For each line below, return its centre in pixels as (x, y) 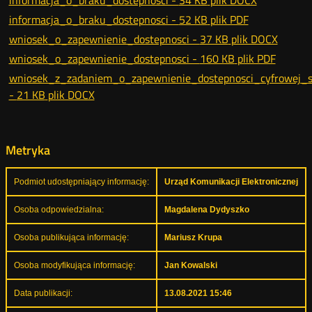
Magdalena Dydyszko (206, 210)
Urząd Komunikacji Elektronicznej (231, 182)
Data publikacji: (43, 294)
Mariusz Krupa (193, 238)
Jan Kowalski (190, 266)
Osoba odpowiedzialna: (58, 210)
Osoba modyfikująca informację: (74, 266)
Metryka (28, 150)
